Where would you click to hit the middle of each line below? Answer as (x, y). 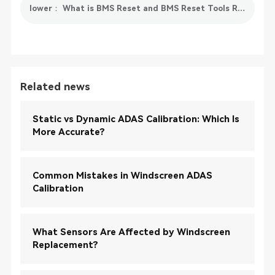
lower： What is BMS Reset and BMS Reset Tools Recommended (241, 8)
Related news (55, 86)
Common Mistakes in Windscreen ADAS (122, 175)
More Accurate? (68, 132)
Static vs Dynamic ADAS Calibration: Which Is (136, 119)
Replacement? (65, 245)
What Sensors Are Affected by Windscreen (131, 232)
